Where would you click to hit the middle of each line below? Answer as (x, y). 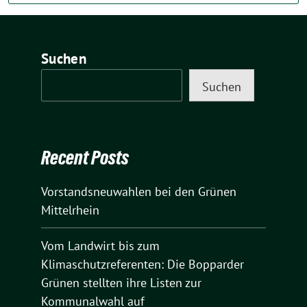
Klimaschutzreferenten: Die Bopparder (143, 264)
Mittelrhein (70, 210)
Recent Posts (85, 157)
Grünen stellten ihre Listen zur (121, 282)
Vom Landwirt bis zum (100, 245)
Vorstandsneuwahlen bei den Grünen (139, 191)
